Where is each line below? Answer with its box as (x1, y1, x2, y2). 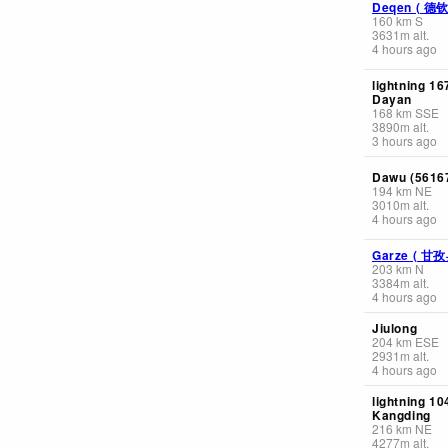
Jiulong (372, 318, 418, 337)
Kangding (372, 405, 431, 424)
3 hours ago (372, 131, 437, 149)
